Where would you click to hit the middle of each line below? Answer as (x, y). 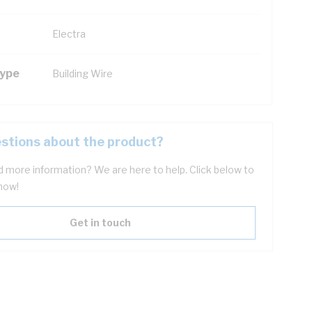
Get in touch (100, 223)
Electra (69, 34)
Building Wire (83, 73)
